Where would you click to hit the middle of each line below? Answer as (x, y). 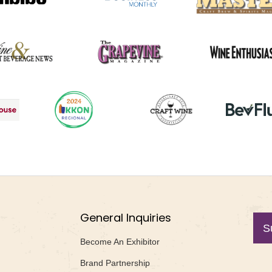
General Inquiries (126, 217)
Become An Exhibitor (120, 241)
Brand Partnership (115, 263)
